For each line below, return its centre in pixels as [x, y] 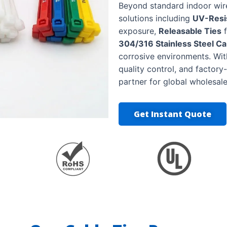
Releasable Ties [190, 31]
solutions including [156, 18]
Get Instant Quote [173, 114]
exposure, [139, 31]
